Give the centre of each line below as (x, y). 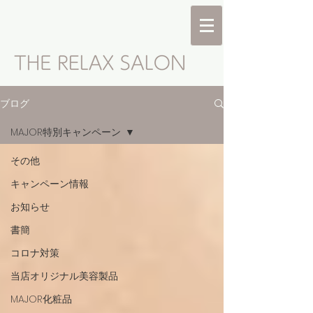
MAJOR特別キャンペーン (66, 132)
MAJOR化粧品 (41, 299)
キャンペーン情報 (50, 184)
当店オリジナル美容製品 (64, 276)
